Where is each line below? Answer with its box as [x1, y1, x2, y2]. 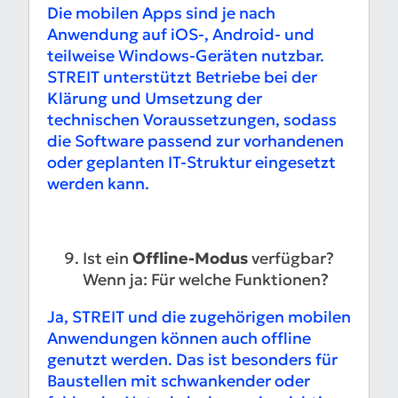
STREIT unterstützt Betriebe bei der [47, 67, 317, 88]
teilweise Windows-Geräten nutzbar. [47, 45, 324, 67]
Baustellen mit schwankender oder [47, 370, 310, 392]
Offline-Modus [132, 248, 248, 269]
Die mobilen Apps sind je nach [47, 3, 275, 24]
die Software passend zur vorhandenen [47, 131, 344, 152]
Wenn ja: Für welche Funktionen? [83, 269, 329, 291]
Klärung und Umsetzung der [47, 88, 262, 109]
